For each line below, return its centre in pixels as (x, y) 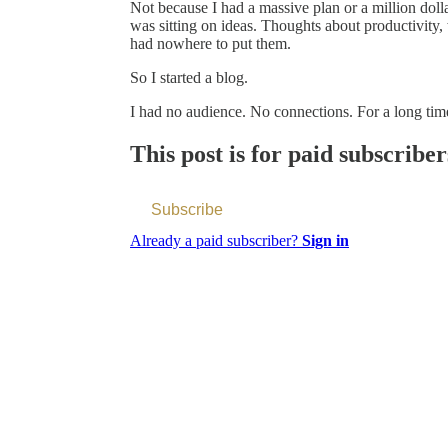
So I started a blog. (189, 77)
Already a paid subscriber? (216, 240)
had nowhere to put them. (210, 43)
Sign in (325, 240)
